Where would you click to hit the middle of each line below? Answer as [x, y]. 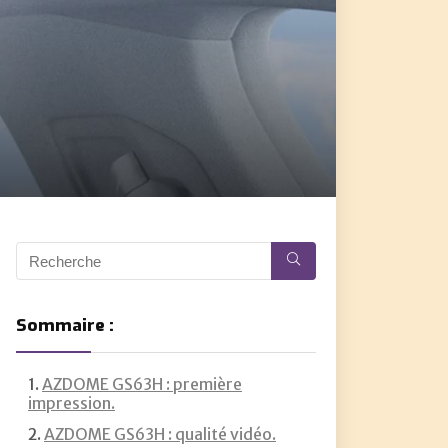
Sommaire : [65, 325]
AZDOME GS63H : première [142, 384]
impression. [71, 403]
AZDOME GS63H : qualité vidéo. [160, 434]
